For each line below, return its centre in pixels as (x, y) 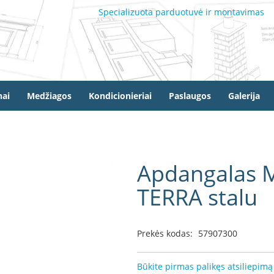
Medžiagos (49, 95)
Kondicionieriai (120, 95)
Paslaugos (190, 95)
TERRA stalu (197, 197)
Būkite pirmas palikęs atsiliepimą (205, 266)
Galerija (244, 95)
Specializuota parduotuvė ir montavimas (181, 12)
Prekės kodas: (165, 233)
